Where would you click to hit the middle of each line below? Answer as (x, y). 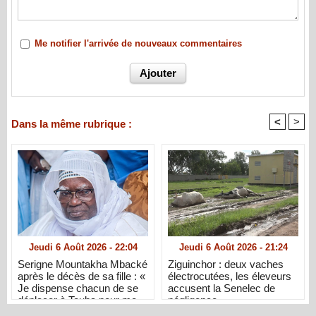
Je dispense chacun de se (78, 288)
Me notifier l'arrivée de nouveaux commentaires (138, 44)
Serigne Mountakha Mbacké (83, 264)
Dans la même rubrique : (72, 123)
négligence (193, 300)
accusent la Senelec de (221, 288)
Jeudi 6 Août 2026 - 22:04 (83, 247)
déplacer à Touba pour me (77, 300)
